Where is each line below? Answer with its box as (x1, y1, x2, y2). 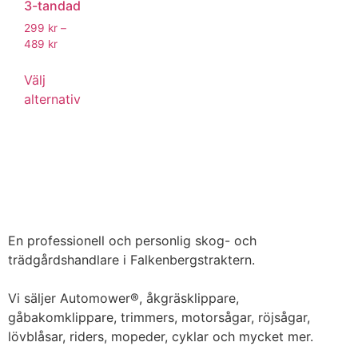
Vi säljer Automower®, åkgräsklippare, (8, 289, 239, 306)
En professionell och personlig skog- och (8, 232, 257, 249)
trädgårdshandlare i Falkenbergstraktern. (8, 251, 255, 268)
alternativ (24, 90, 81, 107)
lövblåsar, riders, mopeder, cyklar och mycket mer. (8, 328, 313, 344)
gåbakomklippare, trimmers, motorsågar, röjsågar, (8, 308, 310, 325)
